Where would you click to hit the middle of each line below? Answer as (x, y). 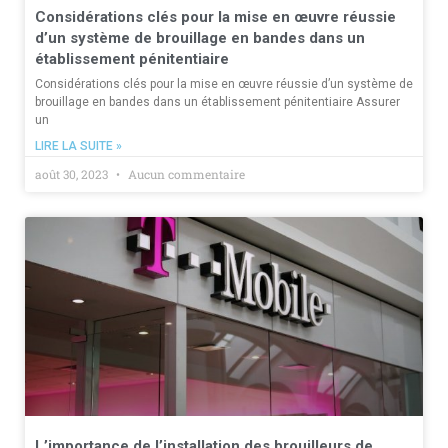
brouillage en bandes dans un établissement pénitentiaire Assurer (217, 101)
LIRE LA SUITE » (78, 145)
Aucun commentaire (185, 173)
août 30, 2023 (73, 173)
